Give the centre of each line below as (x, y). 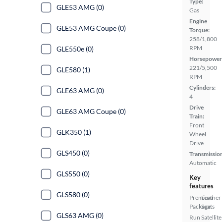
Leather (211, 198)
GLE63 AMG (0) (80, 90)
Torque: (199, 30)
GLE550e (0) (75, 49)
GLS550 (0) (73, 174)
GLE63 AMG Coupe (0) (91, 111)
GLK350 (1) (74, 132)
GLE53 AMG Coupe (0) (91, 28)
